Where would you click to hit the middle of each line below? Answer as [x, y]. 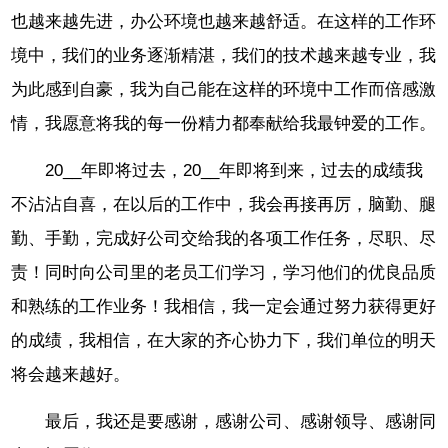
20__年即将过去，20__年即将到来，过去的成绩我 [234, 170]
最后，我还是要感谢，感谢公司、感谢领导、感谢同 [241, 421]
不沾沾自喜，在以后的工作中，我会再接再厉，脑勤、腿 [224, 204]
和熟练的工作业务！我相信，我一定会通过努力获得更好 [224, 306]
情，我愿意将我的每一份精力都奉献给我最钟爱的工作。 [224, 124]
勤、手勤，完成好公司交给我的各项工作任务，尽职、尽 [224, 238]
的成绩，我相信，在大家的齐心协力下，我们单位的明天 [224, 340]
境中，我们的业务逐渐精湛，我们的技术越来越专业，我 [224, 56]
